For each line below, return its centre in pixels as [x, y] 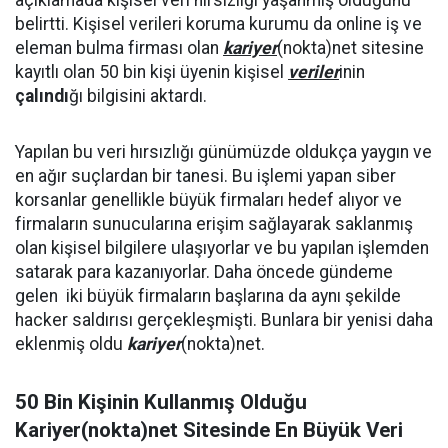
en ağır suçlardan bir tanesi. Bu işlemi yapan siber [205, 176]
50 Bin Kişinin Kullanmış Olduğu [161, 402]
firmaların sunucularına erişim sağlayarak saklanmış [214, 224]
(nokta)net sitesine [350, 48]
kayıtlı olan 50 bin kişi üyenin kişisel [151, 72]
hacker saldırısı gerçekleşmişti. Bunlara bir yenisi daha [224, 320]
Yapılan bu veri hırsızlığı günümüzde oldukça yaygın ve [223, 152]
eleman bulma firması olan [119, 48]
